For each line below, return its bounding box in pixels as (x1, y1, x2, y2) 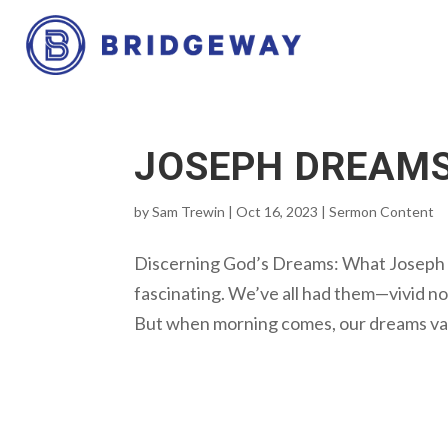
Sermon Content (329, 203, 435, 220)
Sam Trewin (152, 203, 226, 220)
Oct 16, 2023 (236, 203, 319, 220)
